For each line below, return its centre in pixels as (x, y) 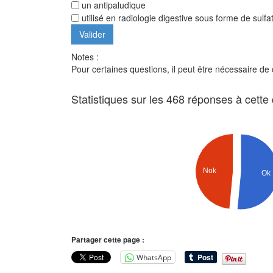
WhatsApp (154, 257)
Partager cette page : (108, 240)
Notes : (85, 57)
